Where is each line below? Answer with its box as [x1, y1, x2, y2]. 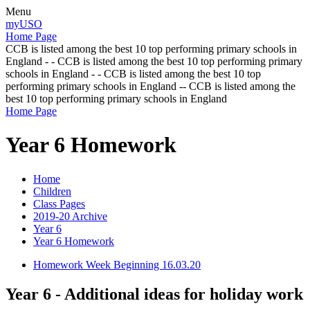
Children [33, 185, 71, 197]
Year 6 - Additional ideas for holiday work [6, 284, 303, 303]
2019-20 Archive [33, 210, 107, 222]
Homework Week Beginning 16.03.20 [33, 258, 201, 271]
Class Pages [33, 197, 85, 210]
